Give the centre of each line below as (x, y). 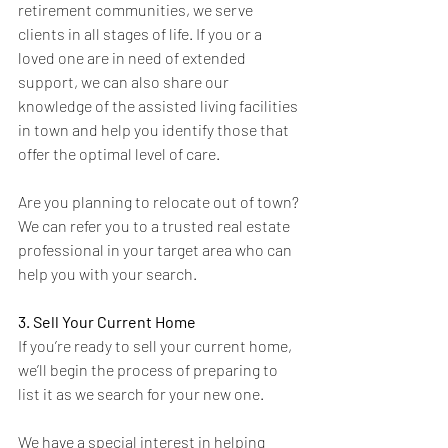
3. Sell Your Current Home (107, 322)
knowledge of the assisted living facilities (159, 106)
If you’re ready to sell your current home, (156, 346)
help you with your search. (107, 274)
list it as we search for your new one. (142, 394)
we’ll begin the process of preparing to (149, 370)
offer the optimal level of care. (119, 154)
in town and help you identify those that (155, 130)
